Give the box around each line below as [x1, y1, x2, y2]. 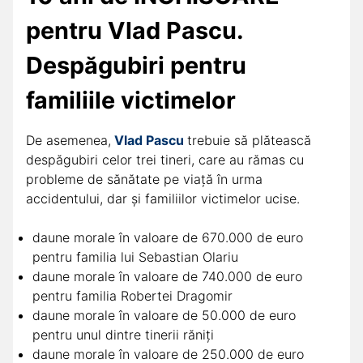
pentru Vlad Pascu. [26, 16, 243, 45]
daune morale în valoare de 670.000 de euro [32, 229, 303, 246]
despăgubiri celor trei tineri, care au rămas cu [26, 152, 304, 169]
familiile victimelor [26, 86, 236, 115]
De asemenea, [26, 132, 111, 149]
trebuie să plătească [187, 132, 311, 149]
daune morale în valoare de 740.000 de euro [32, 268, 302, 285]
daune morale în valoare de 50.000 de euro [32, 307, 296, 324]
